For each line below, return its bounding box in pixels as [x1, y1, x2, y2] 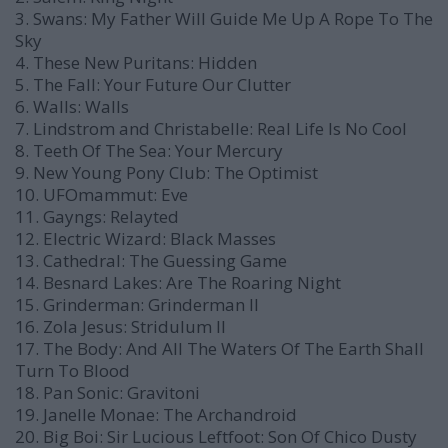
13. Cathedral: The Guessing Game [15, 249, 287, 272]
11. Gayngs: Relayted [15, 205, 179, 228]
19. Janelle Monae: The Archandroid [15, 403, 297, 426]
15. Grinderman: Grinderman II [15, 293, 259, 316]
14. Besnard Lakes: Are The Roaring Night [15, 271, 341, 294]
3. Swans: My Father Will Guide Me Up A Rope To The [15, 7, 433, 30]
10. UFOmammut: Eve [15, 183, 188, 206]
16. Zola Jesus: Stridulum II [15, 315, 226, 338]
